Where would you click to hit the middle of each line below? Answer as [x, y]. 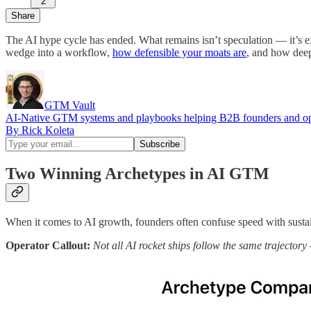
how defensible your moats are [179, 52]
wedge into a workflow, [59, 52]
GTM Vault [70, 105]
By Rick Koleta [40, 130]
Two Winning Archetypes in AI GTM [137, 174]
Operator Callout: [48, 246]
